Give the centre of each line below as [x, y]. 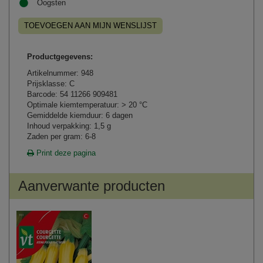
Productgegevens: [60, 56]
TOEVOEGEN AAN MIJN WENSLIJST [90, 25]
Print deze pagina [65, 153]
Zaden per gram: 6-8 [61, 136]
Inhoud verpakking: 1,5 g [69, 126]
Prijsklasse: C [51, 83]
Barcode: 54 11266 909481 [72, 94]
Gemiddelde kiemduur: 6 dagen [80, 115]
